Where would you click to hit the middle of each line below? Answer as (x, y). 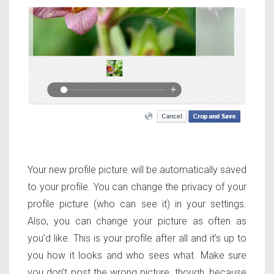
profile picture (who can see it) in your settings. (137, 204)
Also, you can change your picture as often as (137, 221)
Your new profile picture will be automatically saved (137, 169)
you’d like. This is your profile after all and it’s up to (137, 238)
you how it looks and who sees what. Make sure (137, 255)
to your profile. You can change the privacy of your (137, 187)
